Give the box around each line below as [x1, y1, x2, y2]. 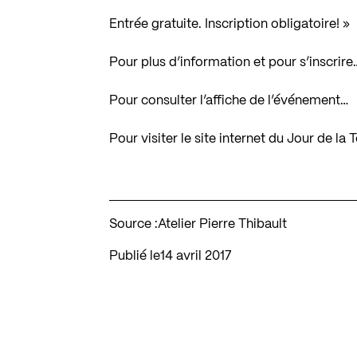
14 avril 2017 [165, 249, 232, 262]
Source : [109, 218, 159, 230]
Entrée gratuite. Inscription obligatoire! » [109, 18, 351, 30]
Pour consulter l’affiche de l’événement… [109, 94, 349, 107]
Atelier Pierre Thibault [158, 218, 288, 230]
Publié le [109, 249, 161, 262]
